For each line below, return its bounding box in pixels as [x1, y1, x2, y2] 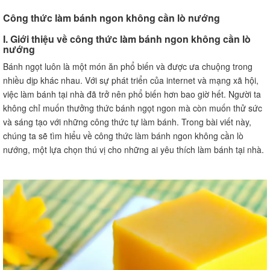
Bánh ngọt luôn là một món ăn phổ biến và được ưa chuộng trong [3, 60, 253, 72]
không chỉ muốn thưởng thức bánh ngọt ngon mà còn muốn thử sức [3, 101, 262, 114]
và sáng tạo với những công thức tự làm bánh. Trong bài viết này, [3, 115, 251, 128]
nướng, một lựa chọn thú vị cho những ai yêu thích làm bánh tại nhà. [3, 143, 264, 155]
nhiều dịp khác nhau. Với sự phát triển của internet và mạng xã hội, [3, 74, 259, 86]
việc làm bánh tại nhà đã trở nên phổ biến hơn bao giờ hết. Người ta [3, 87, 261, 100]
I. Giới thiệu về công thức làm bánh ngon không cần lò [3, 31, 251, 46]
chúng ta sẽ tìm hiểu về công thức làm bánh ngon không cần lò [3, 129, 243, 142]
